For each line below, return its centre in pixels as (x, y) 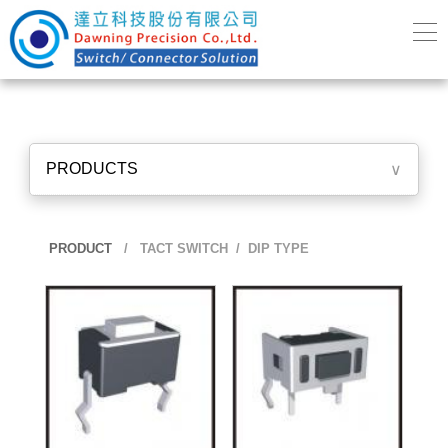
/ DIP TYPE (268, 248)
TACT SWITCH (181, 248)
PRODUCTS (92, 168)
